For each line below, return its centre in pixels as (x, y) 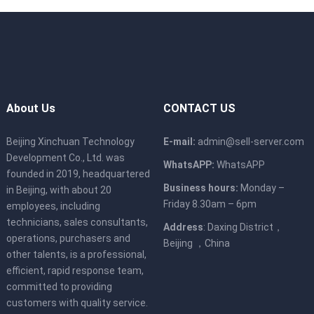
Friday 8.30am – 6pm (210, 204)
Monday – (262, 188)
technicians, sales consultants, (77, 223)
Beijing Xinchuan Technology (70, 142)
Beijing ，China (196, 244)
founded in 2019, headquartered (78, 174)
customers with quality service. (77, 303)
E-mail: (179, 142)
